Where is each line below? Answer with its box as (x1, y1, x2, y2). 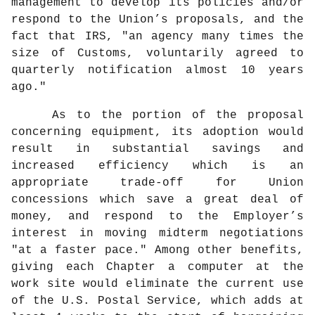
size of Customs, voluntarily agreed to (11, 47, 304, 60)
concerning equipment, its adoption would (11, 126, 304, 139)
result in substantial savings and (11, 143, 304, 156)
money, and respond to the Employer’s (11, 210, 304, 224)
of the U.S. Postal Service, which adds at (11, 295, 304, 308)
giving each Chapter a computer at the (11, 261, 304, 274)
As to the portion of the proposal (11, 109, 304, 122)
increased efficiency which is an (11, 160, 304, 173)
